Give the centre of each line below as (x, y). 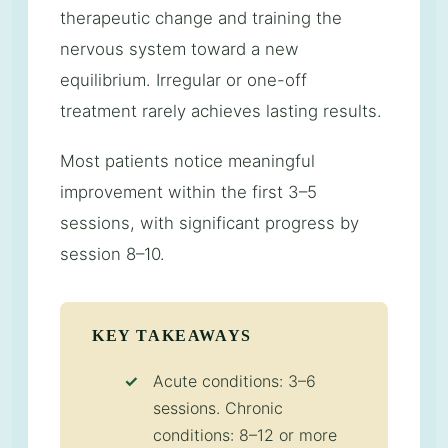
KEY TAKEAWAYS (172, 335)
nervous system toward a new (179, 48)
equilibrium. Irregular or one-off (183, 79)
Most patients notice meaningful (187, 160)
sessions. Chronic (217, 408)
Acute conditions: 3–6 (234, 381)
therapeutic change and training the (201, 17)
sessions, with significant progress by (209, 222)
